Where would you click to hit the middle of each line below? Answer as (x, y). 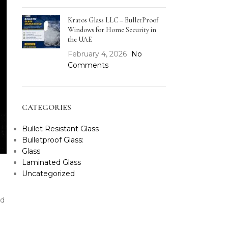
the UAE (80, 39)
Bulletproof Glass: (52, 140)
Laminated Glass (51, 162)
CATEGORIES (46, 107)
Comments (88, 65)
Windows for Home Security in (112, 30)
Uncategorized (48, 174)
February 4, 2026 (97, 54)
